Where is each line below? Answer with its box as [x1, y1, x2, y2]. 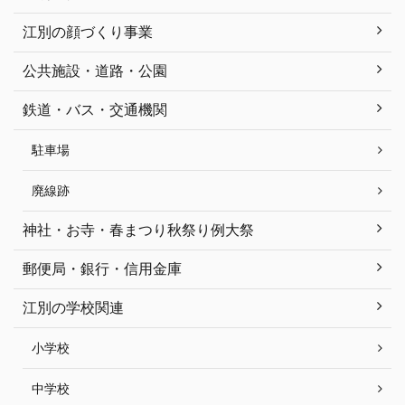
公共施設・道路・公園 [23, 61, 167, 80]
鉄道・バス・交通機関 [23, 100, 167, 119]
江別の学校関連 [23, 298, 124, 317]
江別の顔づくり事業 [23, 23, 153, 42]
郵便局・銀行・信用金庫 [23, 259, 182, 278]
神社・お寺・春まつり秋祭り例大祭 [23, 221, 254, 240]
